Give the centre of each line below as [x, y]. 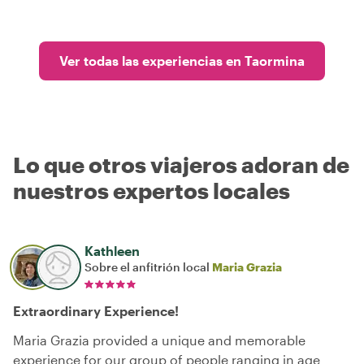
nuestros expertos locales [152, 191]
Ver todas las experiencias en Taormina [182, 61]
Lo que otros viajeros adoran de [181, 165]
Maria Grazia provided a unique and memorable [159, 340]
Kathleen [112, 251]
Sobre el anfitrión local [148, 267]
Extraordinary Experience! [96, 311]
